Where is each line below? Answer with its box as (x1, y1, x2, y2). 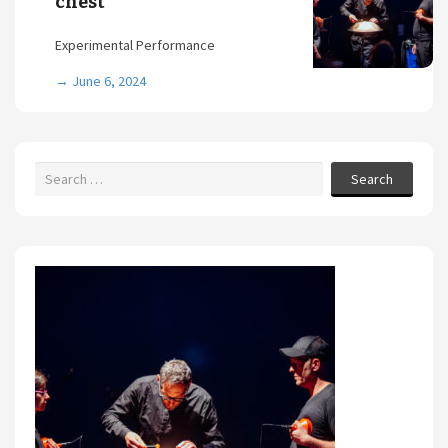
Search (351, 170, 393, 188)
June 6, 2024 (72, 72, 146, 90)
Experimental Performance (55, 36, 215, 54)
